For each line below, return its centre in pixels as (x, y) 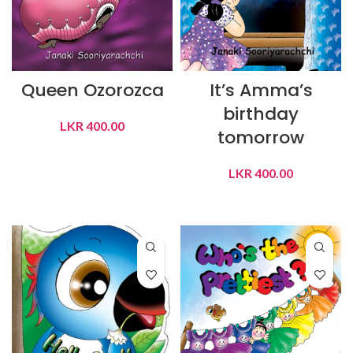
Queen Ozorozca (92, 90)
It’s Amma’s (261, 90)
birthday (261, 114)
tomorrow (261, 137)
